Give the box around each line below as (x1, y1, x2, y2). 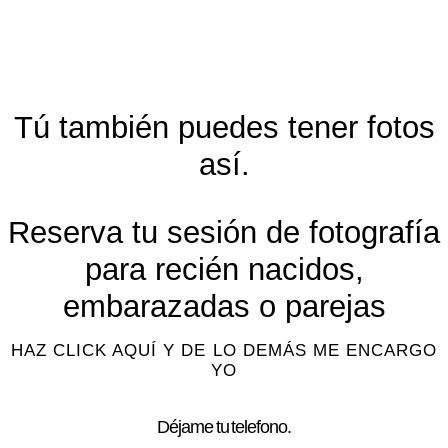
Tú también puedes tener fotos (13, 109, 435, 145)
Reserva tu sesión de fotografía (8, 214, 440, 250)
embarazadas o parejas (62, 288, 386, 324)
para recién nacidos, (84, 251, 364, 287)
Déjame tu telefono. (157, 416, 291, 437)
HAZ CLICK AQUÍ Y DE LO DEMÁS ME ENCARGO (11, 340, 437, 360)
